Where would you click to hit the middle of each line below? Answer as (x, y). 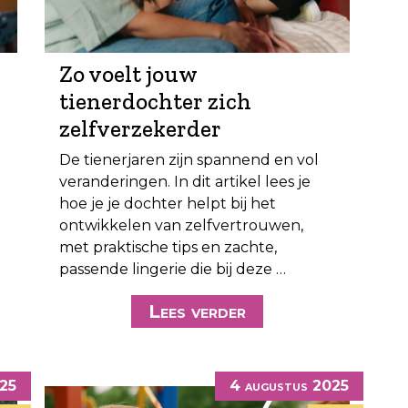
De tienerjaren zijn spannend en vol (189, 159)
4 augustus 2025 (289, 385)
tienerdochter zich (155, 101)
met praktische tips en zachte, (168, 247)
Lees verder (197, 311)
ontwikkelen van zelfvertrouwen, (181, 225)
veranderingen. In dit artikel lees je (185, 181)
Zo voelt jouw (128, 73)
